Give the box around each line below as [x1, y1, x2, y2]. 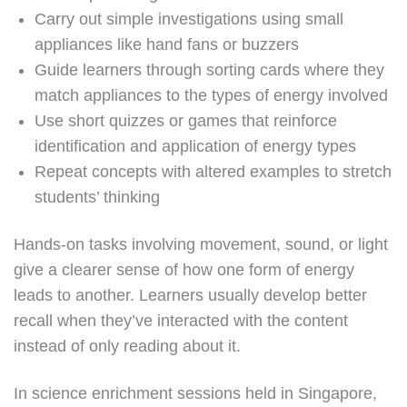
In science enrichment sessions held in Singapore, [14, 384, 377, 402]
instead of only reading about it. [14, 337, 241, 355]
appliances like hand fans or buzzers [35, 35, 300, 54]
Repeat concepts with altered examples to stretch [35, 163, 392, 181]
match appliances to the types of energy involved [35, 86, 389, 104]
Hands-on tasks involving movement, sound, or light [14, 235, 388, 253]
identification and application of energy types [35, 137, 357, 155]
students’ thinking [35, 188, 161, 206]
